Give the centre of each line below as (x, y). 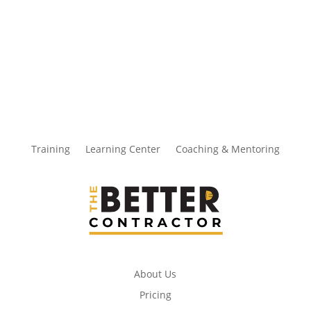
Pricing (155, 295)
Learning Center (123, 149)
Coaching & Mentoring (227, 149)
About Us (155, 274)
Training (50, 149)
